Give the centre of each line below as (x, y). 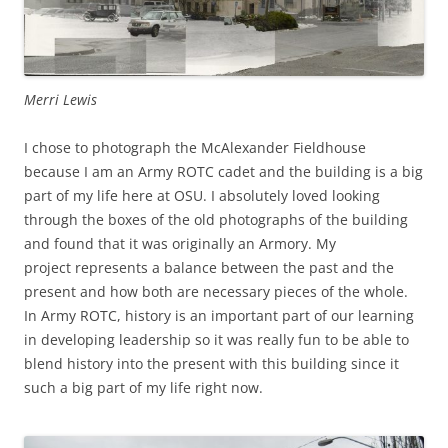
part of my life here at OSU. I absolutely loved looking (202, 196)
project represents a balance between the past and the (209, 268)
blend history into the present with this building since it (211, 364)
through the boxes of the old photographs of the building (216, 220)
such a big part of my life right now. (143, 388)
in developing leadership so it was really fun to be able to (216, 340)
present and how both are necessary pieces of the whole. (216, 292)
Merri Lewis (60, 100)
